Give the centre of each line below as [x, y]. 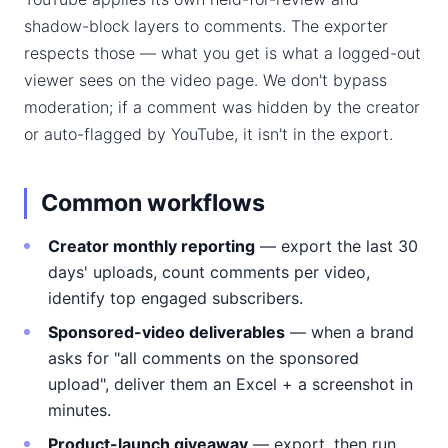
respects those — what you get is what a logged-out [222, 53]
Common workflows [153, 203]
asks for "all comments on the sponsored [203, 358]
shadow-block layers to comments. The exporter [206, 26]
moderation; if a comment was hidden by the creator [222, 107]
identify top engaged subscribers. [175, 298]
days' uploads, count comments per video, [209, 272]
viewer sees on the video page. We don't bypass [205, 80]
